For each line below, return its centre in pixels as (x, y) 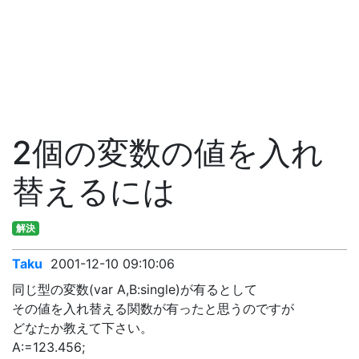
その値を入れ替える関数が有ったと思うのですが (153, 309)
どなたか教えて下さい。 (83, 328)
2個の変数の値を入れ (168, 153)
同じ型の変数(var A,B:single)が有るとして (135, 289)
